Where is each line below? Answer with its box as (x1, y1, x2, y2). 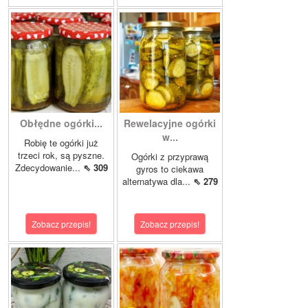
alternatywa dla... (122, 174, 193, 188)
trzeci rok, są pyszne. (18, 148, 104, 162)
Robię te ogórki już (24, 135, 98, 149)
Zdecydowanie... (14, 160, 83, 174)
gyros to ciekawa (136, 162, 203, 175)
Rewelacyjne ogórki (124, 115, 216, 130)
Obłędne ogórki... (20, 115, 102, 130)
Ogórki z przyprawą (131, 149, 208, 163)
